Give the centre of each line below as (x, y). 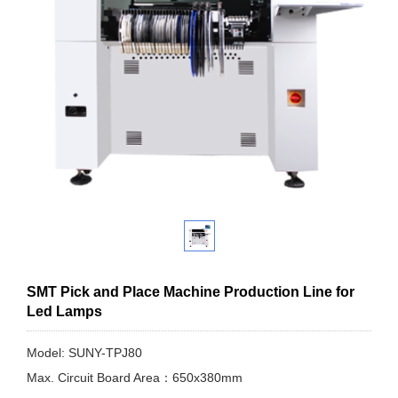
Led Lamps (64, 312)
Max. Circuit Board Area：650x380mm (135, 378)
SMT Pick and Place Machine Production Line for (191, 292)
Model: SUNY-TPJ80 (84, 353)
